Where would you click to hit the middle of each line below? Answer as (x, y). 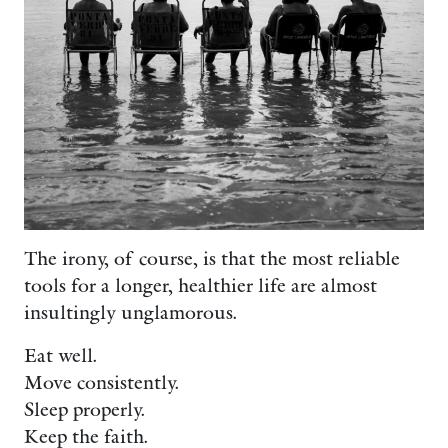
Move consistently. (101, 383)
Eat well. (60, 356)
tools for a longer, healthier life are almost (200, 286)
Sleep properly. (84, 410)
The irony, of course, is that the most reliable (212, 259)
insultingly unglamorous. (130, 313)
